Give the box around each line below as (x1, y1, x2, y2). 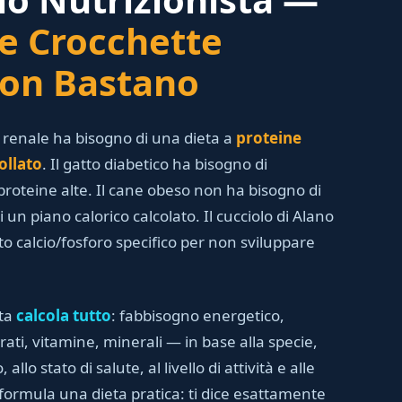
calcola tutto (16, 305, 111, 326)
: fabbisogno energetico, (111, 305, 284, 326)
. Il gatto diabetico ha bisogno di (42, 153, 267, 174)
